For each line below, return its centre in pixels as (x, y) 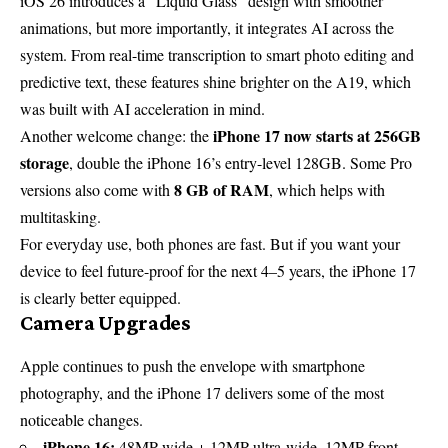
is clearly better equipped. (100, 298)
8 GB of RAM (221, 190)
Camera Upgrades (105, 323)
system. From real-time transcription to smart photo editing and (217, 55)
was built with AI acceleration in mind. (142, 109)
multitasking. (60, 217)
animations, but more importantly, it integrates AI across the (207, 28)
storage (44, 163)
